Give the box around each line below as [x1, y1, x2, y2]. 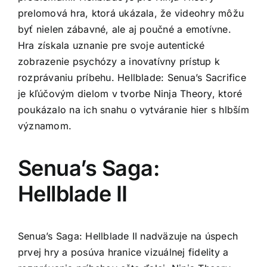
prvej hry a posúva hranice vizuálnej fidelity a [18, 246, 229, 258]
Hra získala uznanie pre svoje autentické [18, 39, 205, 51]
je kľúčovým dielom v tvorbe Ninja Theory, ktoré [18, 87, 243, 100]
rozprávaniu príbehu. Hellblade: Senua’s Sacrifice [18, 71, 246, 83]
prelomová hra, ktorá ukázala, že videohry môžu [18, 7, 244, 19]
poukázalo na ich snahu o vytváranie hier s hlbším [18, 103, 249, 116]
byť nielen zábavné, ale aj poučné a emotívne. [18, 23, 231, 35]
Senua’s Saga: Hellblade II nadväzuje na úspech [18, 229, 238, 242]
